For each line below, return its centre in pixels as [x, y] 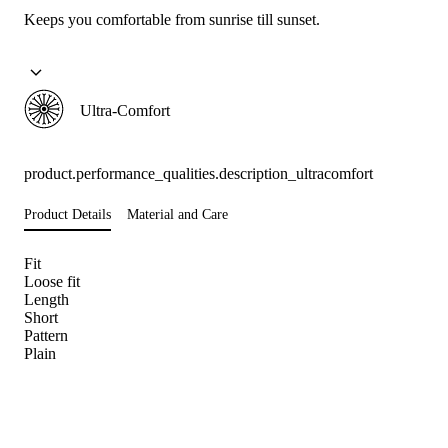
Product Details [67, 215]
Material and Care [177, 215]
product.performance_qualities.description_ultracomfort [198, 174]
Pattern [46, 336]
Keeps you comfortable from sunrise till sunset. [172, 20]
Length [46, 300]
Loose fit [52, 282]
